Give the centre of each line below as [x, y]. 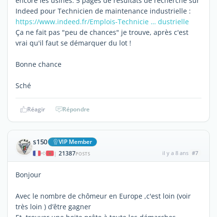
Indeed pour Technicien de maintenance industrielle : [103, 11]
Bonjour [28, 174]
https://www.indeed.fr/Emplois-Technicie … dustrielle [102, 21]
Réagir [36, 109]
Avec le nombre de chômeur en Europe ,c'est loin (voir [103, 196]
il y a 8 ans [175, 153]
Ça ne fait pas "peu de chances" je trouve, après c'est [102, 32]
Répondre [76, 109]
